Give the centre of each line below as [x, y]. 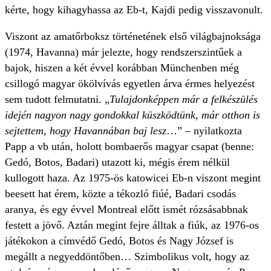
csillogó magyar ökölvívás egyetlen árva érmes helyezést [130, 84]
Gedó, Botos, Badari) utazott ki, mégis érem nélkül [117, 162]
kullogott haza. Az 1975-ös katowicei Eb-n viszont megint [133, 178]
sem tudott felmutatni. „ [57, 100]
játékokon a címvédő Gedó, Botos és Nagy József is [119, 241]
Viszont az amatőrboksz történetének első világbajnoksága [133, 37]
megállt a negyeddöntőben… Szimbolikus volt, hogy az [127, 257]
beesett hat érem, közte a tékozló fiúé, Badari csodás [120, 194]
